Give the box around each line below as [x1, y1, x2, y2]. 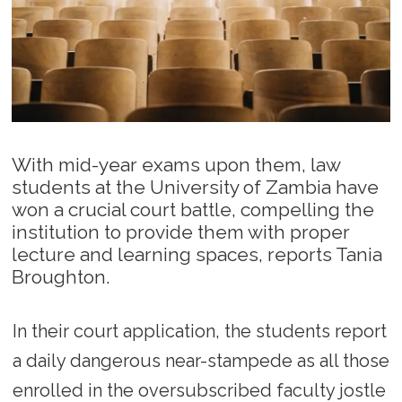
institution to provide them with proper [12, 220, 351, 243]
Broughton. [12, 265, 111, 288]
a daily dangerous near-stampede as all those [12, 349, 389, 371]
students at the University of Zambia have [12, 175, 380, 198]
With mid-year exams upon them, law [12, 153, 341, 176]
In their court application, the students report [12, 319, 387, 342]
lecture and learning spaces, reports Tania [12, 242, 383, 266]
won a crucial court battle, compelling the [12, 197, 375, 221]
